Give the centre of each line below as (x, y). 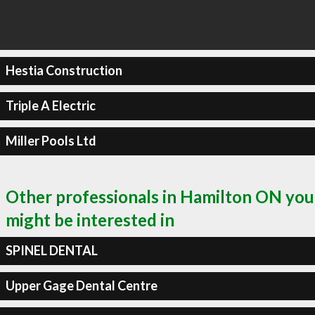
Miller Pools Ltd (51, 141)
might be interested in (90, 219)
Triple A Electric (50, 105)
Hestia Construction (64, 70)
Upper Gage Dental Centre (81, 285)
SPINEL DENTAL (51, 250)
